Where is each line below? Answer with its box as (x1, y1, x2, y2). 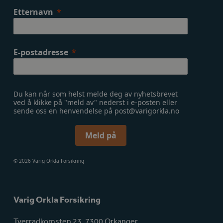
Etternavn (13, 6, 54, 17)
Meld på (85, 129, 116, 141)
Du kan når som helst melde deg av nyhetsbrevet (13, 89, 178, 99)
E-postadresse (13, 46, 69, 58)
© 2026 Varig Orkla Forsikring (13, 157, 85, 164)
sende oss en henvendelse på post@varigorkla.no (13, 106, 182, 115)
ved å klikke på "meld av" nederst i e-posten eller (13, 97, 178, 107)
